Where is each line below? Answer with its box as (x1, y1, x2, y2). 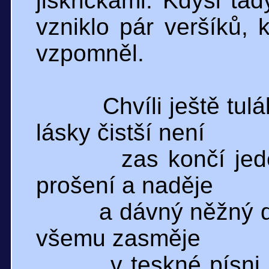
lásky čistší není (36, 119, 205, 145)
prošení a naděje (36, 172, 213, 198)
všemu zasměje (36, 225, 201, 251)
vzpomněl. (36, 40, 144, 66)
